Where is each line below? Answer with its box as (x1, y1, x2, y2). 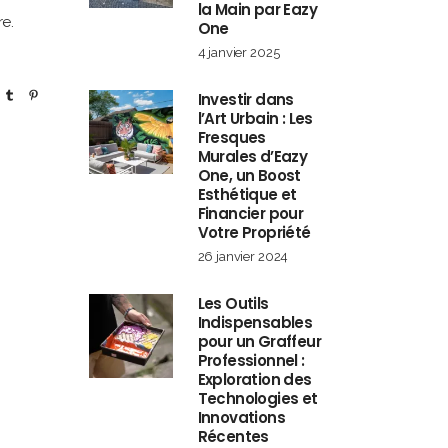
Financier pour (197, 203, 304, 224)
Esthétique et (197, 184, 297, 205)
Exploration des (197, 369, 312, 390)
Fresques (197, 127, 266, 148)
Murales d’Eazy (197, 146, 308, 167)
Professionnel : (197, 350, 305, 371)
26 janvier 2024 (197, 249, 289, 264)
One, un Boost (197, 165, 301, 186)
